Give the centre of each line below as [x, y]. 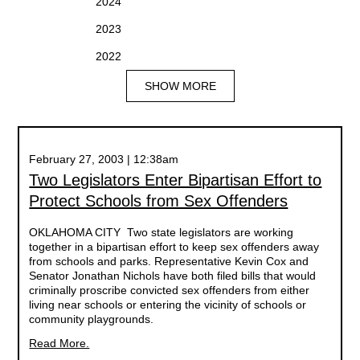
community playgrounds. [92, 319]
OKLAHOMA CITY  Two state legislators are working [162, 232]
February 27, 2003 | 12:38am [104, 159]
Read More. [59, 343]
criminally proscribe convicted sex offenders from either [170, 290]
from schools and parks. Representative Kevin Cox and [169, 261]
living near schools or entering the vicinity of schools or [168, 305]
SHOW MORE [180, 86]
